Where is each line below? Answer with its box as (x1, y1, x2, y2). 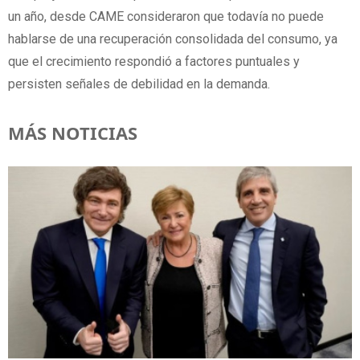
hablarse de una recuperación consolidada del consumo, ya (8, 31, 337, 47)
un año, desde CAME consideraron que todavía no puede (8, 9, 324, 25)
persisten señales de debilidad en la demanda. (8, 76, 270, 92)
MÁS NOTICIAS (8, 121, 137, 145)
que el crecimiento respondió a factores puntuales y (8, 54, 300, 70)
